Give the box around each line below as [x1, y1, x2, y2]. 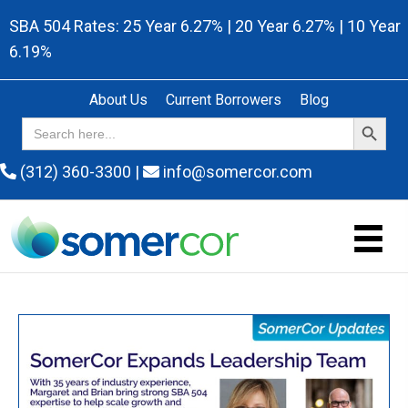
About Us [88, 91, 148, 108]
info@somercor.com [159, 162, 312, 181]
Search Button [352, 107, 393, 125]
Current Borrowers [165, 91, 281, 108]
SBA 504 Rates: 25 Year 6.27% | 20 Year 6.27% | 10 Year [9, 16, 401, 36]
